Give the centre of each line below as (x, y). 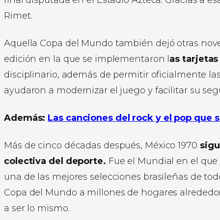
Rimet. (18, 15)
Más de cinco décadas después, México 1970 (101, 145)
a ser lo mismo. (37, 208)
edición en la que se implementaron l (87, 59)
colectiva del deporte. (55, 161)
